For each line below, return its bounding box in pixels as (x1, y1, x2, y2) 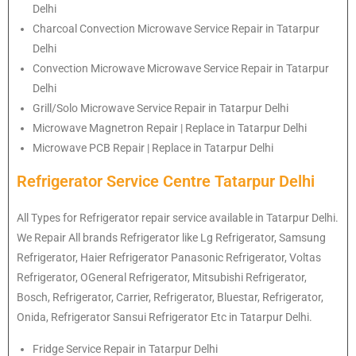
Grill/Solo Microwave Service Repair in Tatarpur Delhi (33, 101, 288, 114)
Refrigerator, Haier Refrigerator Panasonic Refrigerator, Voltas (17, 250, 321, 264)
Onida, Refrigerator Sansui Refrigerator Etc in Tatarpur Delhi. (17, 310, 312, 323)
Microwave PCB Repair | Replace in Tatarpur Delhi (33, 141, 273, 154)
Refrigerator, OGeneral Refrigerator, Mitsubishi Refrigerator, (17, 270, 307, 284)
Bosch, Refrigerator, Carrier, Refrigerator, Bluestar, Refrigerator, (17, 290, 323, 304)
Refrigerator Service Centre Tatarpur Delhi (17, 171, 315, 191)
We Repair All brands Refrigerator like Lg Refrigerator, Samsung (17, 230, 326, 244)
